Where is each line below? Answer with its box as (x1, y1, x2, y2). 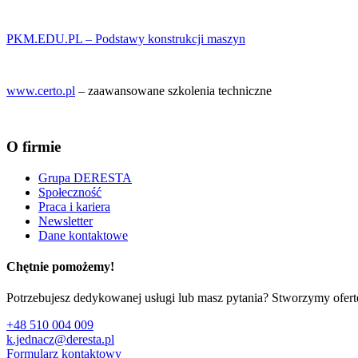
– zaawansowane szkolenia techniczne (75, 84, 272, 98)
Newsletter (38, 213, 93, 228)
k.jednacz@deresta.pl (6, 332, 114, 347)
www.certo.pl (6, 84, 75, 98)
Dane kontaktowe (38, 228, 128, 242)
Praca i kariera (38, 199, 110, 213)
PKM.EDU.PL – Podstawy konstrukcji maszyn (6, 32, 245, 46)
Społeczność (38, 185, 101, 199)
